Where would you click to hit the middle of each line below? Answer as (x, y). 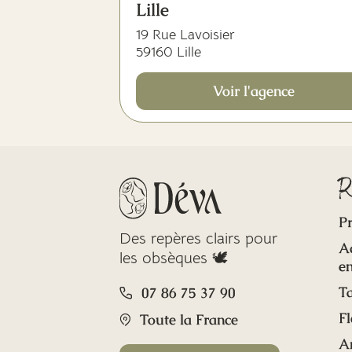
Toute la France (189, 319)
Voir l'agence (254, 91)
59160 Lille (169, 52)
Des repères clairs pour (198, 238)
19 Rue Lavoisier (185, 35)
